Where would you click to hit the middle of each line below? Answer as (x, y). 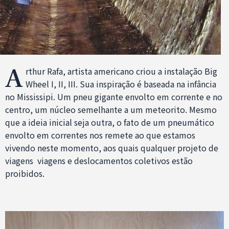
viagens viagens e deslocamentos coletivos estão (99, 160)
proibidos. (25, 173)
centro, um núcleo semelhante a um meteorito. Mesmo (111, 109)
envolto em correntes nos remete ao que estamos (100, 135)
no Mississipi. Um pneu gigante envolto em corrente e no (113, 96)
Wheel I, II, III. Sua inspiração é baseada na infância (121, 84)
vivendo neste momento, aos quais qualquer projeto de (111, 147)
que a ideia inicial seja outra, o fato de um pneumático (109, 122)
